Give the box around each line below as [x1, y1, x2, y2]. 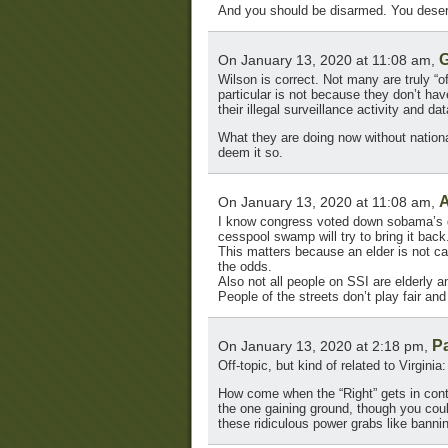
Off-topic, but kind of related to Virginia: [218, 358, 446, 374]
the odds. [218, 259, 272, 275]
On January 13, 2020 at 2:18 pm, [218, 338, 432, 355]
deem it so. [218, 145, 283, 161]
